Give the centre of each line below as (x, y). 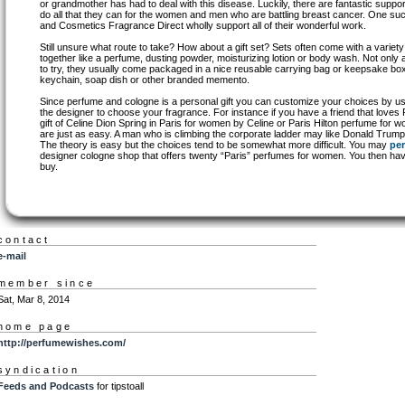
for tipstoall (118, 386)
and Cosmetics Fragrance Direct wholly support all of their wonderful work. (203, 25)
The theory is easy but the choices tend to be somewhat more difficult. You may (215, 145)
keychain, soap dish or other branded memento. (145, 80)
